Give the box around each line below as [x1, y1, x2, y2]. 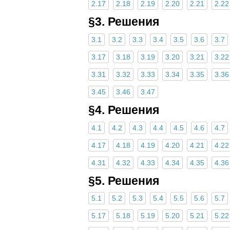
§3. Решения [88, 15, 159, 29]
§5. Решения [88, 174, 159, 187]
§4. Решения [88, 103, 159, 117]
